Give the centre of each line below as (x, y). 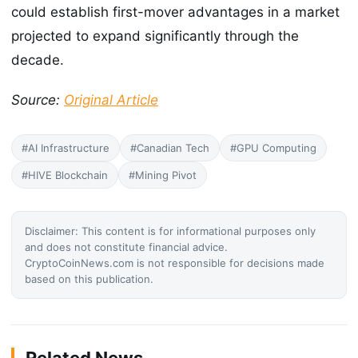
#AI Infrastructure (66, 147)
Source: (38, 99)
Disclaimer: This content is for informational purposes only (170, 231)
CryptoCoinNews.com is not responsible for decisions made (175, 263)
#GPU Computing (273, 147)
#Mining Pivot (163, 175)
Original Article (111, 99)
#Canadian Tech (170, 147)
